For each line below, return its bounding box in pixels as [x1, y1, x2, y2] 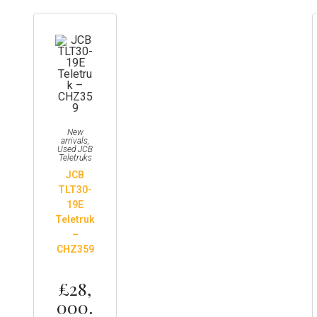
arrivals [61, 135, 88, 146]
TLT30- [58, 183, 93, 195]
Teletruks [58, 152, 92, 163]
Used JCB [57, 144, 93, 154]
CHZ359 [56, 243, 94, 255]
